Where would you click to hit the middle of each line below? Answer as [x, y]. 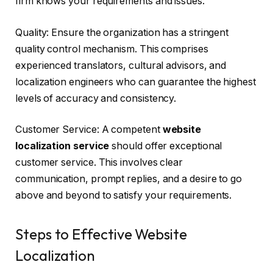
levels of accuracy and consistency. [96, 98]
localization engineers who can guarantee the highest [136, 82]
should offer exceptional [166, 146]
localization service [62, 146]
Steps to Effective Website [101, 234]
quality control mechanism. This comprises [112, 49]
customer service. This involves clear [99, 163]
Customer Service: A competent [89, 130]
